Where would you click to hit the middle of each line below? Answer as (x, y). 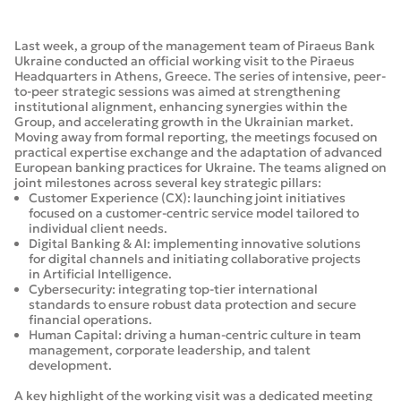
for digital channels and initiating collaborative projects (195, 259)
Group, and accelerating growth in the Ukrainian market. (185, 122)
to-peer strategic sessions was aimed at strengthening (177, 92)
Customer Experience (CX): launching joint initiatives (187, 198)
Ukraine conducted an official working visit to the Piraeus (184, 61)
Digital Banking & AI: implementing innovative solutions (195, 244)
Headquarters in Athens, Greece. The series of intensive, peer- (200, 77)
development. (72, 366)
